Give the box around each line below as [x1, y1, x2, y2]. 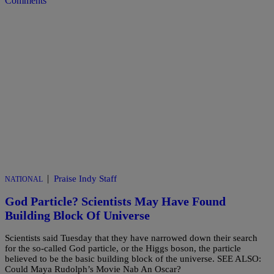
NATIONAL [5, 175, 43, 184]
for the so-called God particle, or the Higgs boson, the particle [5, 243, 241, 253]
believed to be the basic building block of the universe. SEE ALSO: [5, 253, 261, 264]
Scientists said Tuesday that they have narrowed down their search [5, 232, 257, 243]
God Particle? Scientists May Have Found [5, 194, 226, 208]
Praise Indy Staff [54, 174, 117, 184]
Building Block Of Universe [5, 209, 150, 222]
